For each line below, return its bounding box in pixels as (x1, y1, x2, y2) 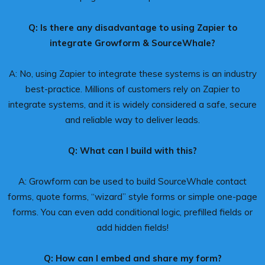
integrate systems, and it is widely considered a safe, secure (8, 98, 257, 110)
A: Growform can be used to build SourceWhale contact (18, 175, 247, 187)
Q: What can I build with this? (68, 144, 197, 156)
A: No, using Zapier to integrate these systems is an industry (8, 67, 257, 79)
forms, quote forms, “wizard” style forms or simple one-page (8, 190, 257, 202)
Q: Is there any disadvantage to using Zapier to (28, 21, 237, 33)
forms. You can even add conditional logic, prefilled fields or (12, 206, 253, 218)
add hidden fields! (96, 221, 169, 233)
